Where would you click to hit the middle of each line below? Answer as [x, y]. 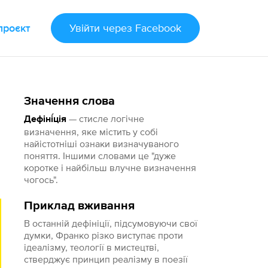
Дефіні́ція [45, 120]
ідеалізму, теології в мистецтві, [92, 247]
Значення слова [70, 101]
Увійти [84, 28]
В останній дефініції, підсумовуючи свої [111, 223]
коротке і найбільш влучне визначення [110, 167]
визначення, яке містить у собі [91, 132]
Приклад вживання [80, 206]
